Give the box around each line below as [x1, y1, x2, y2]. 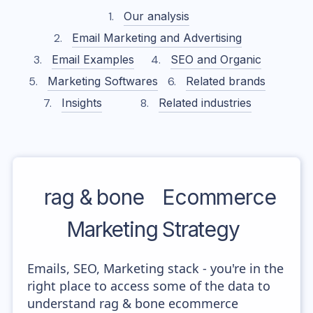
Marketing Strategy [66, 217, 240, 242]
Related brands [185, 74, 265, 88]
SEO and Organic [170, 52, 261, 66]
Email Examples [52, 52, 135, 66]
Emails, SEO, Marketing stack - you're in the [27, 260, 284, 277]
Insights [61, 96, 103, 110]
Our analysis [124, 9, 189, 23]
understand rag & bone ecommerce [27, 295, 239, 312]
